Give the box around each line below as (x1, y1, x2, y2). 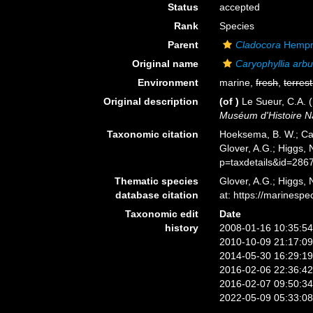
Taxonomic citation (107, 129, 199, 140)
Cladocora (235, 39, 282, 50)
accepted (219, 1, 261, 13)
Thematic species (115, 175, 199, 187)
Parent (168, 39, 199, 50)
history (165, 222, 199, 233)
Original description (103, 96, 199, 107)
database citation (115, 189, 199, 201)
